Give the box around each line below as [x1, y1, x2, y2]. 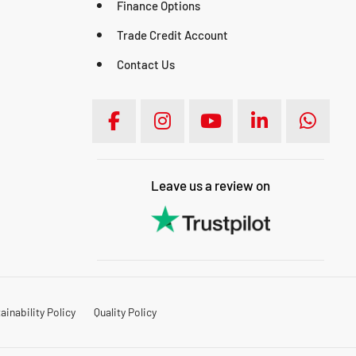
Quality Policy [93, 305, 157, 319]
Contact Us [117, 56, 175, 72]
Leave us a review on [151, 176, 270, 193]
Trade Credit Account [117, 27, 228, 42]
